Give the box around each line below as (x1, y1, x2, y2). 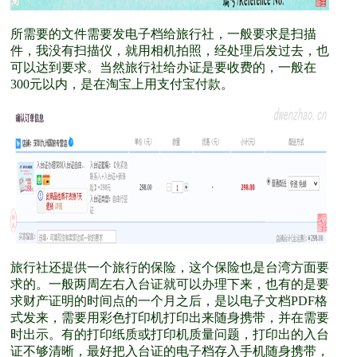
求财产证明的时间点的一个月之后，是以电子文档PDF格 (10, 294, 328, 308)
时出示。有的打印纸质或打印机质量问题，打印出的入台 (10, 328, 329, 341)
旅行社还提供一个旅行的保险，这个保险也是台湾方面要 (10, 261, 329, 274)
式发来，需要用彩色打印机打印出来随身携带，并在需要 (10, 311, 329, 324)
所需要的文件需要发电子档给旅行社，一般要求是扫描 (10, 27, 316, 41)
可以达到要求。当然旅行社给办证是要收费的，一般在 (10, 61, 316, 74)
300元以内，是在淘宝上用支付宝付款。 (10, 77, 233, 91)
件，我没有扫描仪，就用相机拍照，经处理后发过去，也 (10, 44, 329, 57)
